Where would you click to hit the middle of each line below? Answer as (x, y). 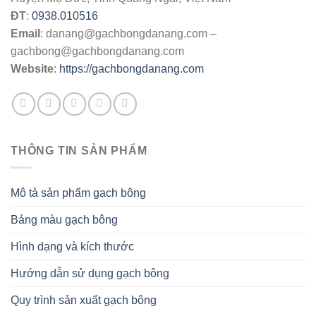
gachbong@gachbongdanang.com (97, 51)
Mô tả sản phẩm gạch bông (78, 193)
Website (32, 68)
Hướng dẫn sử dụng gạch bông (90, 274)
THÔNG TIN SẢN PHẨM (79, 150)
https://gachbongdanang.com (132, 68)
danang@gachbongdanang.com (127, 33)
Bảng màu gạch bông (64, 220)
